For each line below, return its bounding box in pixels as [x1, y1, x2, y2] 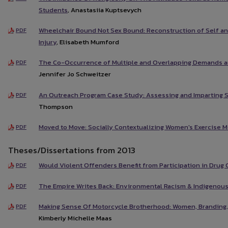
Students [39, 5, 68, 15]
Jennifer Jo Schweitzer [39, 69, 111, 79]
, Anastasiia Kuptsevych [68, 5, 141, 15]
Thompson [39, 101, 73, 111]
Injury [39, 37, 56, 47]
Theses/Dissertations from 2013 [8, 144, 135, 157]
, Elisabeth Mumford [56, 37, 119, 47]
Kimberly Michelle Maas [39, 213, 112, 223]
